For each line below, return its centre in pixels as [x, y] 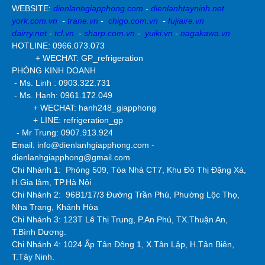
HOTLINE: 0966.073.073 [58, 45]
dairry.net [29, 33]
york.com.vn [35, 20]
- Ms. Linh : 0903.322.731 [61, 83]
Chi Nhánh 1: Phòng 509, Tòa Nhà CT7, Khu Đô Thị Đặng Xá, [129, 169]
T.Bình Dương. [39, 232]
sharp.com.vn [111, 33]
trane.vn [83, 20]
